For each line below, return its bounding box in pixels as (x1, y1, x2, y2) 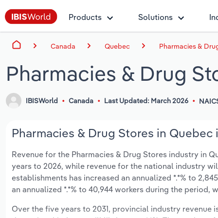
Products (69, 12, 102, 22)
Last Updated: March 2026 (104, 96, 188, 106)
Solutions (138, 12, 173, 22)
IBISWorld (26, 96, 58, 106)
